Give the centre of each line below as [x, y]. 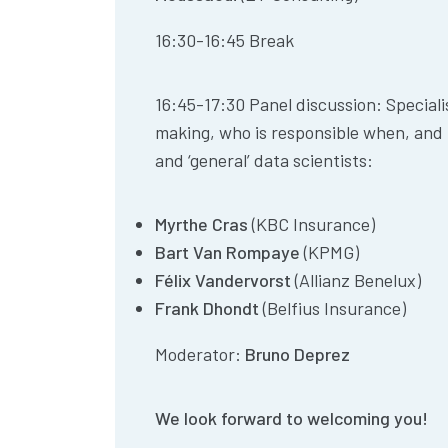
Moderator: [198, 353]
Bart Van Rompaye [228, 251]
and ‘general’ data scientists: [266, 159]
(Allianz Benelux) [358, 279]
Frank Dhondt [207, 307]
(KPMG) [332, 251]
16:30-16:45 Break [227, 39]
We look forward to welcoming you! [292, 417]
